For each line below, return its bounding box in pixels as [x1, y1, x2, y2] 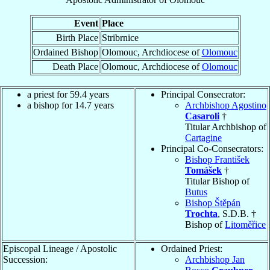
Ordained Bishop [33, 46, 98, 57]
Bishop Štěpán [185, 197, 240, 208]
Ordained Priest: [161, 243, 222, 254]
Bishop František [185, 154, 250, 165]
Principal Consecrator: [161, 89, 245, 99]
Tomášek [185, 165, 222, 175]
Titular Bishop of [185, 175, 250, 186]
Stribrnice [101, 32, 139, 43]
